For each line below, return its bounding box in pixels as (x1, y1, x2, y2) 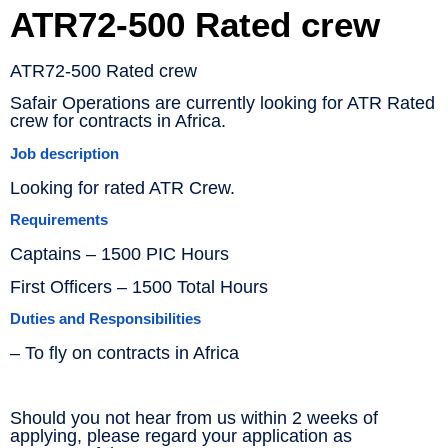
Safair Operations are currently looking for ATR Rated (10, 93, 435, 114)
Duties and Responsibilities (10, 309, 201, 327)
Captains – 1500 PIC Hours (10, 244, 229, 265)
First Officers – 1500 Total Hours (10, 276, 268, 297)
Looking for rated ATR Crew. (10, 177, 235, 198)
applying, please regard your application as (10, 425, 352, 446)
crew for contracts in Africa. (10, 111, 226, 132)
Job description (10, 144, 119, 162)
